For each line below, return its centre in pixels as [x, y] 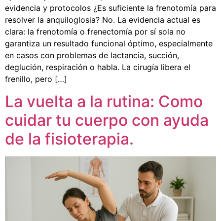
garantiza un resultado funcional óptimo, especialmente [109, 44]
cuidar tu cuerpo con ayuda [107, 120]
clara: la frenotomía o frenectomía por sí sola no [95, 32]
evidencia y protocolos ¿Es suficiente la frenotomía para [110, 8]
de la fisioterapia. [69, 139]
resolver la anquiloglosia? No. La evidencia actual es [103, 20]
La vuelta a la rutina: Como [104, 101]
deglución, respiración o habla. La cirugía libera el [98, 67]
